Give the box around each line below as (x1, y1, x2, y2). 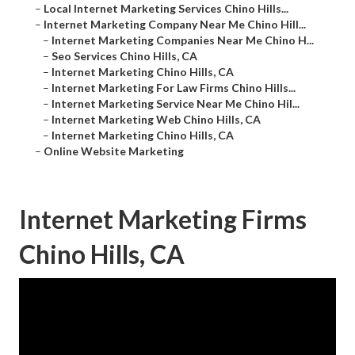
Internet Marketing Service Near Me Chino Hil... (52, 97, 300, 111)
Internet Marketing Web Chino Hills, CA (52, 113, 261, 127)
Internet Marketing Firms (19, 204, 307, 235)
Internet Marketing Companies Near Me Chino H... (52, 33, 314, 48)
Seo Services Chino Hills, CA (52, 49, 197, 63)
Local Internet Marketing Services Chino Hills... (44, 2, 288, 16)
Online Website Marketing (44, 144, 184, 158)
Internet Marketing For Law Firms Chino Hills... (52, 81, 296, 95)
